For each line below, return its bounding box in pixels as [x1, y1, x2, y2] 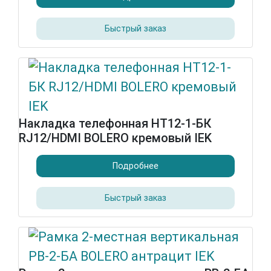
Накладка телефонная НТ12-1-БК [19, 116, 211, 131]
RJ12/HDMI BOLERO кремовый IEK [19, 131, 212, 145]
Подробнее [113, 160, 158, 171]
